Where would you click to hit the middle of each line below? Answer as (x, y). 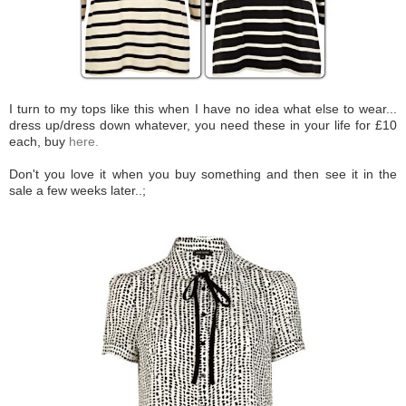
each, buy (39, 141)
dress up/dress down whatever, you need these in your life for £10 (203, 125)
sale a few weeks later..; (77, 190)
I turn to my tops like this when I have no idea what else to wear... (203, 108)
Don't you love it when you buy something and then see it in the (203, 174)
